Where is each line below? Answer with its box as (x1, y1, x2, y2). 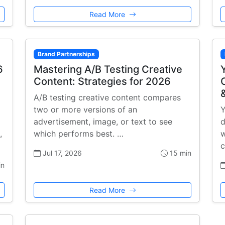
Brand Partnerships (37, 50, 95, 58)
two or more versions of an (34, 104, 137, 115)
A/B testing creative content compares (34, 92, 181, 103)
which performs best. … (34, 129, 124, 139)
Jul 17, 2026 (41, 149, 82, 158)
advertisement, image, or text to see (34, 117, 172, 127)
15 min (168, 149, 191, 158)
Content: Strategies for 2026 (34, 75, 171, 88)
